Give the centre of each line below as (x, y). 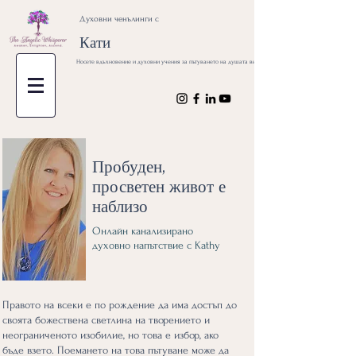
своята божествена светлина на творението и (106, 320)
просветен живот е (159, 186)
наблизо (120, 206)
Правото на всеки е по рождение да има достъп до (120, 305)
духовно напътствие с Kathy (158, 245)
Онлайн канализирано (143, 231)
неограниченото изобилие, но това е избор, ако (110, 335)
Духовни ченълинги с (119, 19)
